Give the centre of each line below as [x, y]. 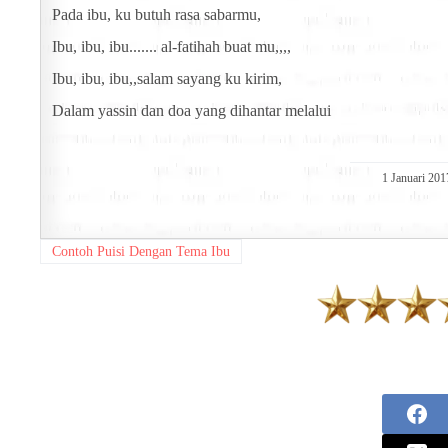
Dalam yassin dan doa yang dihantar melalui [191, 111]
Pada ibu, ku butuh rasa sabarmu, [156, 15]
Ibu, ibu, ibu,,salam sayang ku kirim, [167, 79]
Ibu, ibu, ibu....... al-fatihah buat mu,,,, [171, 47]
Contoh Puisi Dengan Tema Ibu [140, 251]
